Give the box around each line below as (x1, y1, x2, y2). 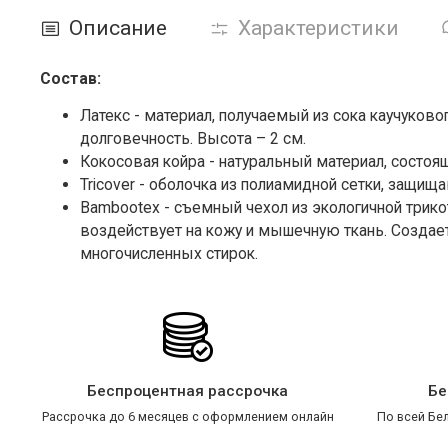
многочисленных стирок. (80, 243, 258, 263)
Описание (69, 15, 167, 40)
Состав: (40, 68, 101, 88)
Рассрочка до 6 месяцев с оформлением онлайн (41, 408, 334, 424)
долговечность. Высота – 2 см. (80, 128, 306, 148)
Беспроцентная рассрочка (87, 382, 288, 401)
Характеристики (238, 15, 399, 40)
